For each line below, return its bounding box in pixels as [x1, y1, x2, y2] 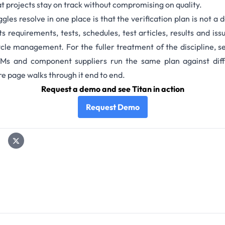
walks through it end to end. [26, 70, 125, 80]
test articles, [122, 28, 168, 38]
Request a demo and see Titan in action [41, 84, 184, 94]
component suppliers [30, 56, 107, 66]
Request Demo [85, 102, 140, 113]
